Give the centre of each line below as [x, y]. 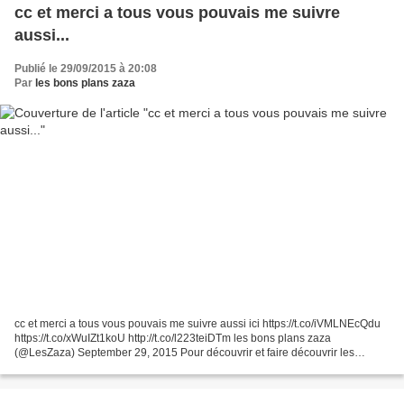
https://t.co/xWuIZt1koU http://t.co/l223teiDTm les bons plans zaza [173, 339]
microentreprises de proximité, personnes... [120, 367]
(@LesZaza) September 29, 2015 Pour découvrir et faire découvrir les [97, 353]
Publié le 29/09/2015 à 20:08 [86, 68]
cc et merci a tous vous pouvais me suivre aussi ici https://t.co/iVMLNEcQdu [197, 324]
